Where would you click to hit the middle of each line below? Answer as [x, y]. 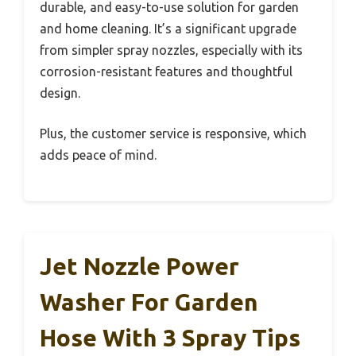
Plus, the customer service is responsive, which [173, 134]
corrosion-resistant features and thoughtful [166, 72]
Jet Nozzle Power [139, 267]
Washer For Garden [149, 302]
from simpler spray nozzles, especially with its [171, 50]
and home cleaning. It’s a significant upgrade [168, 29]
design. [60, 93]
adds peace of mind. [98, 155]
